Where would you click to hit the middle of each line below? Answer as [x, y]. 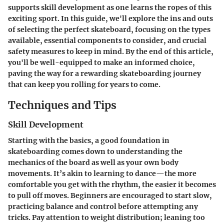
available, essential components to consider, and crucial [107, 40]
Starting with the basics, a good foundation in [89, 141]
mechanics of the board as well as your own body [93, 163]
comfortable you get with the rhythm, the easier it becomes [112, 185]
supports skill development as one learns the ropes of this [110, 7]
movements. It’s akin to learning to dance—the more [102, 174]
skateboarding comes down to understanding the [95, 152]
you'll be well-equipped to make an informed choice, [101, 62]
